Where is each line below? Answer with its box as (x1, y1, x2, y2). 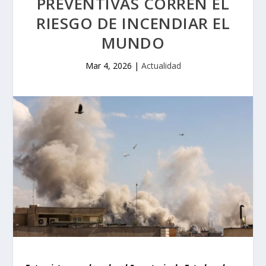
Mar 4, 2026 (85, 60, 132, 72)
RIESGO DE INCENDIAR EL (36, 12, 230, 34)
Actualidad (141, 60, 181, 72)
